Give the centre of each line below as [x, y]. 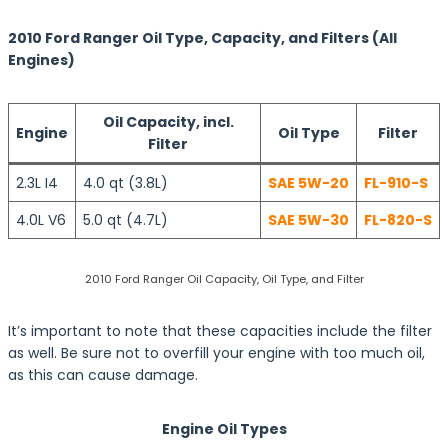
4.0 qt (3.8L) [125, 183]
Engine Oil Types [224, 429]
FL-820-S [398, 220]
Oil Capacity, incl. [168, 122]
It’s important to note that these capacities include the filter [220, 331]
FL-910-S [396, 183]
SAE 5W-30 [308, 220]
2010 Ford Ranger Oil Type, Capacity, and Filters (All [202, 38]
